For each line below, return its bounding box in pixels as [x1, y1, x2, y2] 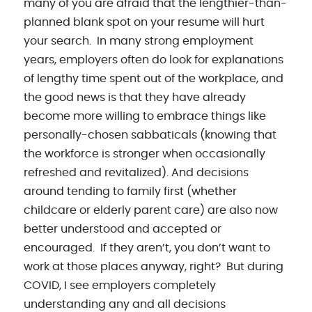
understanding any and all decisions [24, 298, 226, 310]
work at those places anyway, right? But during [24, 260, 284, 272]
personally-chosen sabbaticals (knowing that [24, 129, 277, 141]
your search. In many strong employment [24, 35, 254, 47]
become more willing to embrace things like [24, 110, 267, 122]
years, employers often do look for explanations [24, 54, 284, 65]
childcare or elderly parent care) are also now [24, 204, 279, 216]
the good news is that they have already [24, 91, 247, 103]
